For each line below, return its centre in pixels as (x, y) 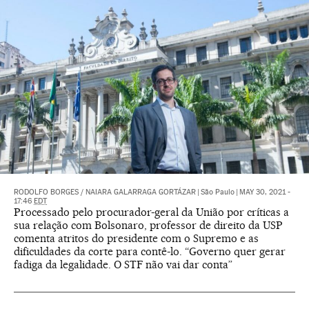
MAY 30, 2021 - (265, 192)
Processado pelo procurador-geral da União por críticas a (151, 212)
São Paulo (218, 192)
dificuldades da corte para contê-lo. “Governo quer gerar (150, 252)
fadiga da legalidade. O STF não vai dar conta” (123, 265)
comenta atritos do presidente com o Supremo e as (136, 239)
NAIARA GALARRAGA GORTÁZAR (141, 192)
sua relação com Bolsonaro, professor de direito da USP (148, 226)
